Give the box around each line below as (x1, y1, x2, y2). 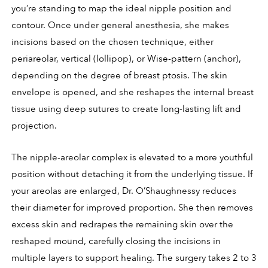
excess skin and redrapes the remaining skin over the (11, 218, 233, 231)
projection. (11, 120, 57, 132)
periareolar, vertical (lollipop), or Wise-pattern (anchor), (11, 53, 241, 65)
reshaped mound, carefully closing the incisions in (11, 235, 221, 248)
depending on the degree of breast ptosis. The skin (11, 69, 227, 82)
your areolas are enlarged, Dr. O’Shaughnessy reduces (11, 185, 236, 197)
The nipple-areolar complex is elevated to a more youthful (11, 151, 253, 164)
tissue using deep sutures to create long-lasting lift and (11, 103, 241, 115)
